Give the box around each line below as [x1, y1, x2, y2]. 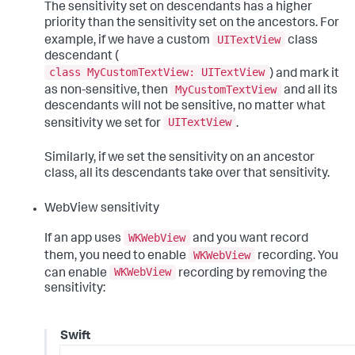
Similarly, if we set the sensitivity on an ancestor [44, 152, 315, 166]
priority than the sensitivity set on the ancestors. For [44, 17, 339, 31]
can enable [44, 267, 109, 281]
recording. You [255, 250, 338, 263]
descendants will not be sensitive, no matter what [44, 100, 326, 113]
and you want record [190, 233, 308, 246]
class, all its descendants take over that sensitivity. [44, 168, 330, 181]
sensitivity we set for [44, 117, 163, 131]
